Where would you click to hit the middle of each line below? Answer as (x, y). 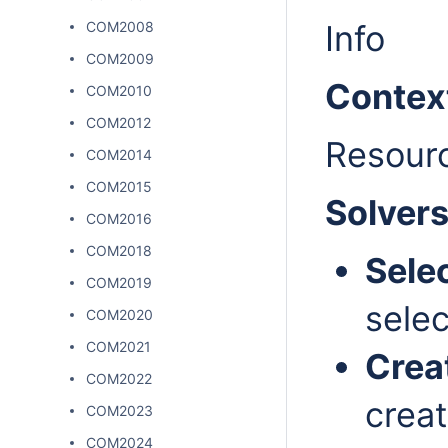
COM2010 (119, 90)
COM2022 (119, 378)
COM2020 (119, 314)
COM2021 (118, 346)
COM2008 (120, 26)
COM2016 (119, 218)
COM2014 (119, 154)
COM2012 (118, 122)
